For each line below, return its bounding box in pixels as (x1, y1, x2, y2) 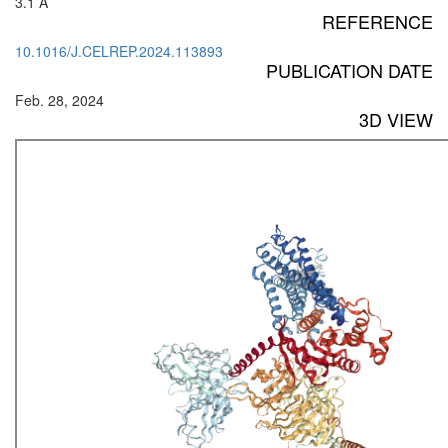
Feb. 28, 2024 (15, 90, 104, 111)
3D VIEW (359, 106, 433, 133)
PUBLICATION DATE (266, 57, 433, 84)
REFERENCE (322, 8, 433, 35)
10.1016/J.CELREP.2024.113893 (15, 41, 223, 62)
